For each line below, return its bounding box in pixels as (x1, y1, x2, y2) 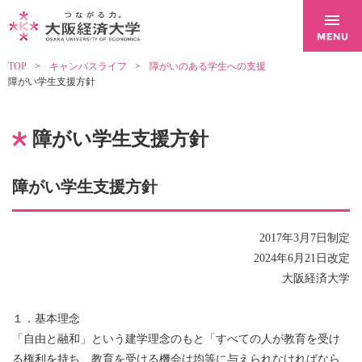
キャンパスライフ (49, 61, 127, 73)
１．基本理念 (12, 313, 80, 326)
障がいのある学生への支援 (149, 61, 266, 73)
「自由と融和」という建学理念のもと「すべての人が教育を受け (12, 333, 340, 346)
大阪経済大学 (282, 272, 350, 285)
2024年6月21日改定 (254, 252, 350, 265)
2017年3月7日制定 (259, 232, 350, 245)
